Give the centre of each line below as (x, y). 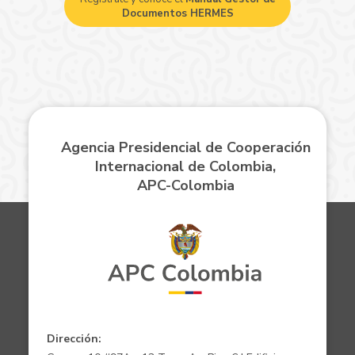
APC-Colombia (185, 186)
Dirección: (74, 338)
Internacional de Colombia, (185, 167)
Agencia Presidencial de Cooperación (185, 148)
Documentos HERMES (177, 14)
